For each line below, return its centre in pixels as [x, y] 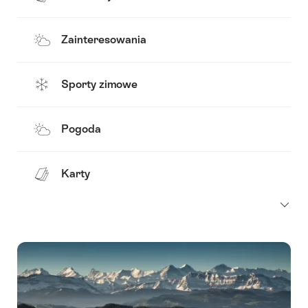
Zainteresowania [104, 40]
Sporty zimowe [99, 85]
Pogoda [81, 129]
